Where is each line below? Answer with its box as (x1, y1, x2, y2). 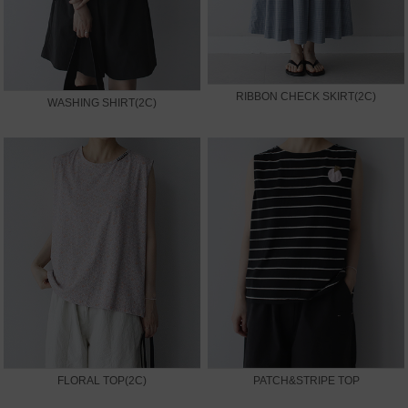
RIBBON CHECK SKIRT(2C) (236, 90, 376, 104)
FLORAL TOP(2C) (57, 373, 147, 387)
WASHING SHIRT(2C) (47, 96, 157, 109)
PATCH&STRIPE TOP (252, 373, 360, 387)
